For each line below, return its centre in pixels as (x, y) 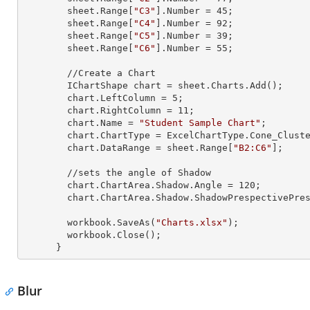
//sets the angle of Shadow (45, 173)
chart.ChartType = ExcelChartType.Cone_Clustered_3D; (45, 135)
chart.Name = (103, 123)
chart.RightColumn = (122, 110)
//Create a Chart (45, 73)
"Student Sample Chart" (200, 123)
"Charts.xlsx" (192, 222)
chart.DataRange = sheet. (134, 148)
